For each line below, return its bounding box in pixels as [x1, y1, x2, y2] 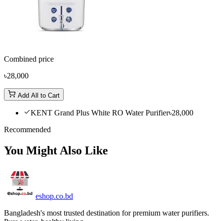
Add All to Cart [16, 91, 60, 99]
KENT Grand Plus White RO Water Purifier [31, 108, 169, 117]
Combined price [4, 54, 54, 63]
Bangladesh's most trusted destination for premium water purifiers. [4, 208, 209, 217]
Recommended [4, 125, 51, 134]
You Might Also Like [4, 144, 108, 157]
